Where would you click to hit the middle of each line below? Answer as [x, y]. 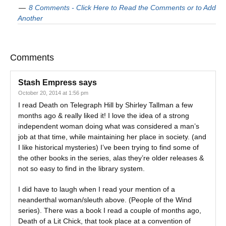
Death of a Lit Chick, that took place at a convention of [104, 221]
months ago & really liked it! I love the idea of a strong [104, 116]
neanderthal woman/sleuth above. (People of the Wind [105, 200]
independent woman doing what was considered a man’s [109, 126]
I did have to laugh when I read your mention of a [97, 189]
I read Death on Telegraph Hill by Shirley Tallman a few [105, 105]
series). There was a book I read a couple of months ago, [110, 210]
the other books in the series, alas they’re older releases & [111, 158]
